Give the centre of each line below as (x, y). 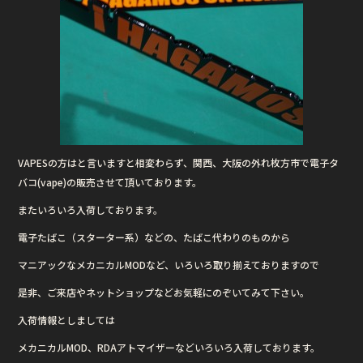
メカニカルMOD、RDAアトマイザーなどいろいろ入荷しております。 (169, 347)
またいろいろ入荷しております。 (91, 209)
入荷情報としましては (67, 319)
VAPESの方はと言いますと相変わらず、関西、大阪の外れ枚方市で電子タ (179, 162)
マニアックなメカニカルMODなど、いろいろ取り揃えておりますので (169, 264)
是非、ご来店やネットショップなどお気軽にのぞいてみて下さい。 (164, 292)
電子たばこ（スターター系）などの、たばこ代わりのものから (154, 237)
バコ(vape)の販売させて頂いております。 (110, 181)
